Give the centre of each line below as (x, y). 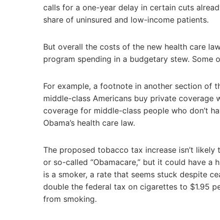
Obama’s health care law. (89, 123)
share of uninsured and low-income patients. (126, 20)
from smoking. (70, 199)
